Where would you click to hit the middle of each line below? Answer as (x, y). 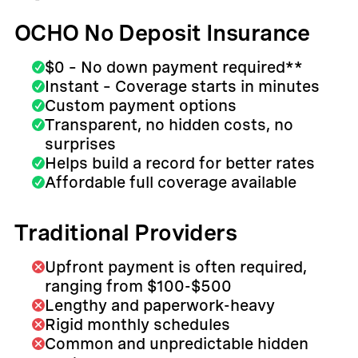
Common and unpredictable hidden (176, 343)
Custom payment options (140, 105)
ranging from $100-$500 (138, 286)
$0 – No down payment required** (173, 67)
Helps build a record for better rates (179, 163)
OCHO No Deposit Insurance (162, 32)
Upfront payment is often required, (175, 267)
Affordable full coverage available (170, 182)
